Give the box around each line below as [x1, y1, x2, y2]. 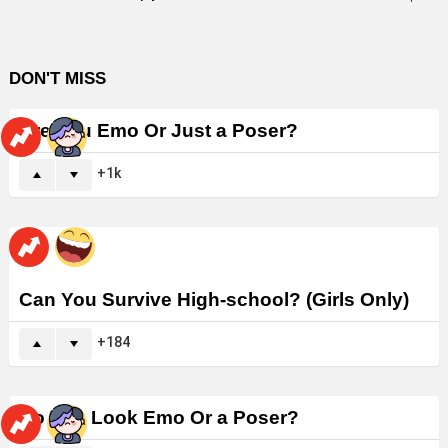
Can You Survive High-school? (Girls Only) [19, 289, 409, 311]
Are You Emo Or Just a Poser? [19, 120, 298, 142]
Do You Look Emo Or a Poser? [19, 407, 299, 429]
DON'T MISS [9, 69, 106, 89]
